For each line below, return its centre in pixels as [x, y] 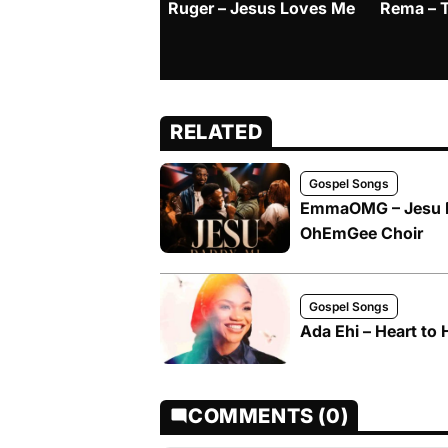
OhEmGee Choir [361, 232]
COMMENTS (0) [268, 416]
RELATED [216, 132]
